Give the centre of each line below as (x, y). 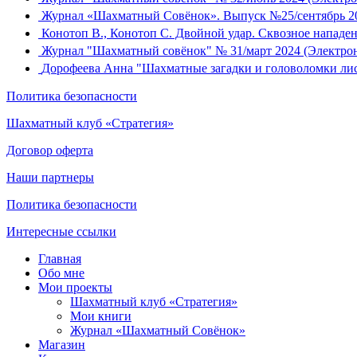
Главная (60, 258)
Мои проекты (75, 287)
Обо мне (61, 273)
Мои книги (101, 316)
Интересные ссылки (61, 231)
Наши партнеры (50, 177)
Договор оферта (50, 150)
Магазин (62, 344)
